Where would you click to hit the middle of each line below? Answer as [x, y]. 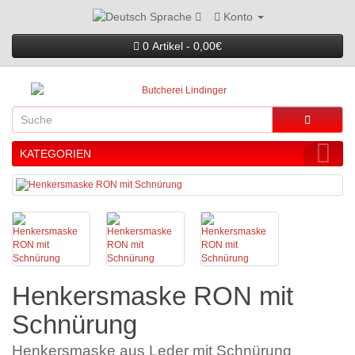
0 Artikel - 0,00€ [182, 46]
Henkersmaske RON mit [153, 296]
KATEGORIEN [55, 154]
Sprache [170, 17]
